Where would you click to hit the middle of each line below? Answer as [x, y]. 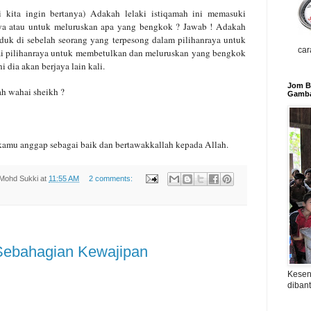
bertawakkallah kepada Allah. [172, 144]
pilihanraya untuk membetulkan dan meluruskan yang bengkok [126, 52]
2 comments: [111, 178]
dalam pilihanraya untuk [199, 39]
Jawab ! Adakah [215, 26]
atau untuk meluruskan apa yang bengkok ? [96, 26]
